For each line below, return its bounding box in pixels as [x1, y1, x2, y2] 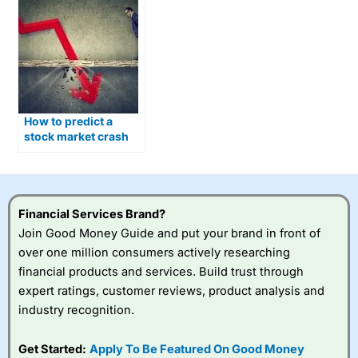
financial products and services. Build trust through [18, 264, 304, 279]
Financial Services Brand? [18, 206, 165, 221]
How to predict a [24, 114, 113, 129]
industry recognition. [18, 302, 134, 317]
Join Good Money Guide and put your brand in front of [18, 225, 320, 241]
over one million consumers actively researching [18, 245, 290, 260]
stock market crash [24, 129, 129, 144]
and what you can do [24, 145, 137, 159]
